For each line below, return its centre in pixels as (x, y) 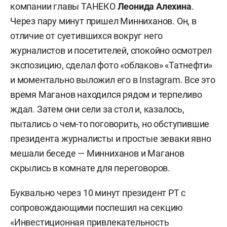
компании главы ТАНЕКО (64, 6)
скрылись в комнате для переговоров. (90, 168)
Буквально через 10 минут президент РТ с (98, 193)
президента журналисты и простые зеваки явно (111, 139)
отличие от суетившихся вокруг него (87, 36)
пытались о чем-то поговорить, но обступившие (110, 124)
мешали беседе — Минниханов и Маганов (97, 153)
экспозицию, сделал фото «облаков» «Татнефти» (111, 65)
